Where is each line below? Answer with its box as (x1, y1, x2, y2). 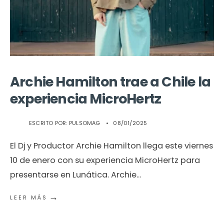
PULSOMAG (68, 119, 100, 127)
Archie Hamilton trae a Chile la (10, 72, 211, 91)
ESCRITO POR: (29, 119, 69, 127)
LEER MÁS (10, 193, 47, 202)
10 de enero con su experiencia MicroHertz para (10, 154, 200, 166)
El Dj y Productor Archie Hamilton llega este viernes (10, 140, 213, 152)
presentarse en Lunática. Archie (10, 169, 136, 181)
